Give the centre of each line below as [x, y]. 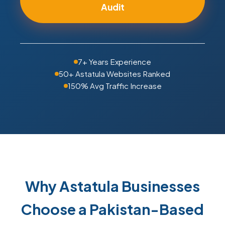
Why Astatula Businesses [113, 186]
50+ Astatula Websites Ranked [115, 74]
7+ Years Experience [115, 62]
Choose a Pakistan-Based [113, 209]
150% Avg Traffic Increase [115, 86]
